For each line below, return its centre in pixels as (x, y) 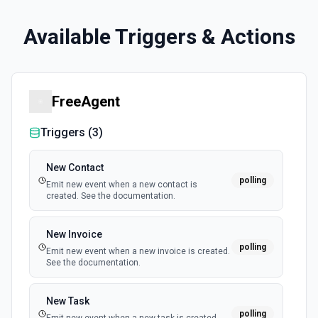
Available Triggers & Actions (159, 37)
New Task (68, 301)
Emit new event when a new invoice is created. (138, 251)
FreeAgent (86, 102)
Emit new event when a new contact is (121, 185)
